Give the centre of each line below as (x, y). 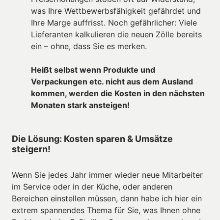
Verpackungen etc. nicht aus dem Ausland (112, 81)
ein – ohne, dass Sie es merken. (90, 46)
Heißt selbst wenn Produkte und (93, 69)
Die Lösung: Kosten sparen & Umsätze (92, 138)
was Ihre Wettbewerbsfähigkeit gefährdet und (116, 11)
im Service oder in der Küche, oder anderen (92, 186)
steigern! (31, 149)
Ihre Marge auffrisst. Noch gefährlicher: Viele (114, 22)
